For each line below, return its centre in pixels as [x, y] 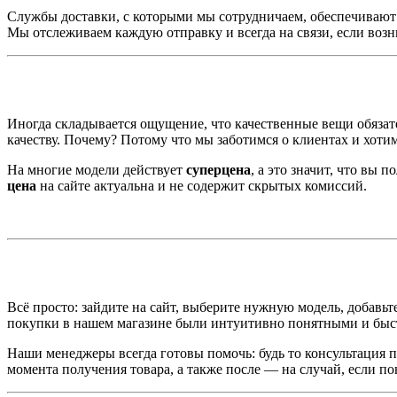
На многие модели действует [97, 170]
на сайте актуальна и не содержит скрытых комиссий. [202, 186]
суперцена [218, 170]
